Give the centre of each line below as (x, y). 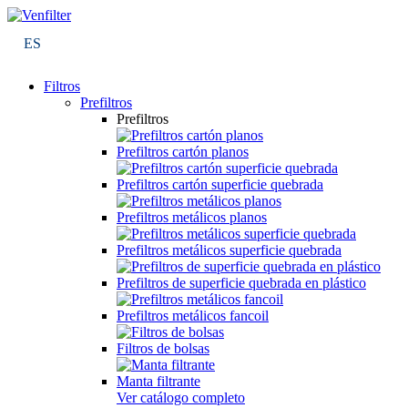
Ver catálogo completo (181, 398)
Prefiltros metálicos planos (192, 218)
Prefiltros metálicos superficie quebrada (229, 250)
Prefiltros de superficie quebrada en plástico (241, 283)
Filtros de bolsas (163, 349)
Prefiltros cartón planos (183, 152)
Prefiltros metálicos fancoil (193, 316)
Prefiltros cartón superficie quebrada (220, 185)
